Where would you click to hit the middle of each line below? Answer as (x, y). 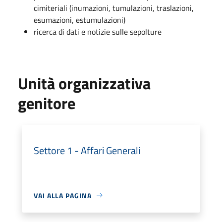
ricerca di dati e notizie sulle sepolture (98, 31)
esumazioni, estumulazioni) (80, 20)
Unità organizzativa (84, 83)
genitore (47, 103)
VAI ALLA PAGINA (63, 195)
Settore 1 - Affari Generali (87, 150)
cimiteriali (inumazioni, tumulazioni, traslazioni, (114, 8)
